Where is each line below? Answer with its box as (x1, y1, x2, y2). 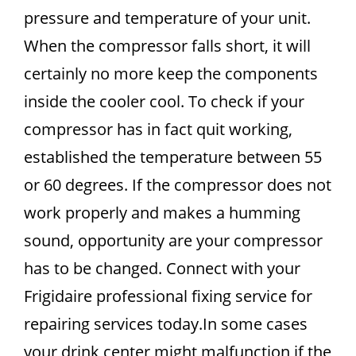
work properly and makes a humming (24, 202, 300, 223)
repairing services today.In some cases (24, 313, 308, 335)
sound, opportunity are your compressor (24, 230, 323, 251)
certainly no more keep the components (24, 63, 318, 84)
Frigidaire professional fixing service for (24, 285, 312, 307)
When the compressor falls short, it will (24, 35, 311, 56)
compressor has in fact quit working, (24, 118, 292, 140)
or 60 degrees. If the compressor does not (24, 174, 331, 195)
